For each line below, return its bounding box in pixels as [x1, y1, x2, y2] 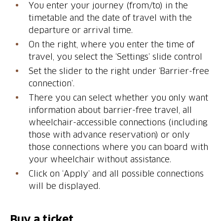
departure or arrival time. [29, 25, 133, 35]
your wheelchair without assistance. [29, 154, 172, 164]
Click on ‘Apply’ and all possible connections [29, 169, 204, 178]
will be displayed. [29, 181, 100, 190]
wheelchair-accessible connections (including [29, 117, 208, 127]
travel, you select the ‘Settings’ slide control [29, 52, 203, 61]
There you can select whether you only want [29, 93, 209, 102]
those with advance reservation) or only [29, 130, 190, 139]
